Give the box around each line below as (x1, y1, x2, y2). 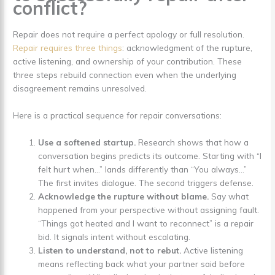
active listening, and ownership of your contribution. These (13, 55, 242, 66)
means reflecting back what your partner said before (38, 258, 246, 269)
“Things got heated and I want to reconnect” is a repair (38, 217, 254, 228)
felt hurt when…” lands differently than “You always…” (38, 163, 247, 174)
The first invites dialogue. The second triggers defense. (38, 177, 254, 188)
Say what (209, 190, 249, 201)
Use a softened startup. (38, 136, 136, 147)
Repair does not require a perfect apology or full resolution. (13, 28, 245, 39)
